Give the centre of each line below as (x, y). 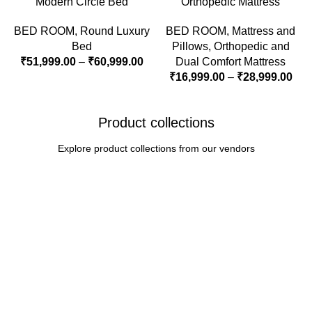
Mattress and (264, 31)
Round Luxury (115, 31)
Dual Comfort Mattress (231, 61)
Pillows (190, 46)
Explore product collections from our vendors (156, 148)
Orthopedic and (251, 46)
